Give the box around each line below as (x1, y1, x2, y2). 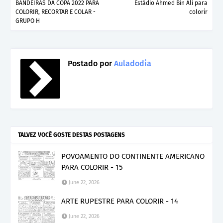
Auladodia (112, 58, 151, 68)
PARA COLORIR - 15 (61, 162, 123, 172)
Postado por (68, 58, 112, 68)
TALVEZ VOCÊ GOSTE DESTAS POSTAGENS (18, 131, 125, 138)
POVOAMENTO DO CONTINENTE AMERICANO (61, 151, 205, 161)
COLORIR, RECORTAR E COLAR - (15, 8, 96, 15)
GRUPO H (15, 17, 40, 24)
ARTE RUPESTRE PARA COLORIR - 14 (61, 196, 178, 206)
